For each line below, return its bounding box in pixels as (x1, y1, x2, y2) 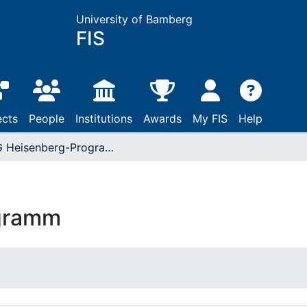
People (29, 112, 64, 125)
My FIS (193, 112, 228, 125)
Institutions (75, 112, 132, 125)
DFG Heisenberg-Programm (105, 140, 114, 154)
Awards (143, 112, 182, 125)
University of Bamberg (75, 12, 193, 26)
